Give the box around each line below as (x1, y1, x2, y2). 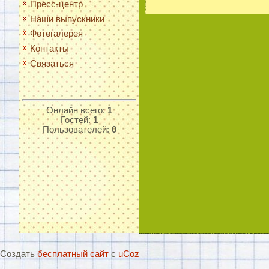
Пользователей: (42, 124, 112, 134)
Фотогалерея (30, 29, 83, 39)
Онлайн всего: (46, 105, 107, 115)
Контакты (30, 44, 69, 54)
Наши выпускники (30, 14, 104, 24)
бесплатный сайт (37, 249, 109, 259)
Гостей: (61, 115, 93, 125)
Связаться (30, 58, 74, 68)
